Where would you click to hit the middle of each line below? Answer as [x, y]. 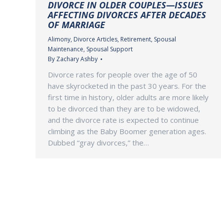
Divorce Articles [95, 39]
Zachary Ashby [77, 59]
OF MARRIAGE [76, 24]
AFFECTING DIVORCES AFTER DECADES [127, 15]
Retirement [136, 39]
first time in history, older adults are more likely [128, 97]
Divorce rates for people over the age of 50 [123, 74]
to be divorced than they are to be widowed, [124, 108]
